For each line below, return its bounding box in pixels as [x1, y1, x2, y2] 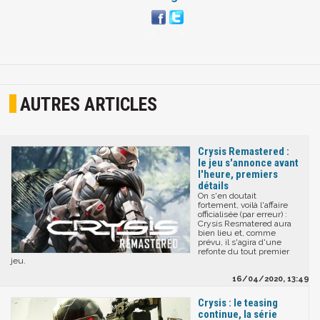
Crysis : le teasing [198, 296, 278, 309]
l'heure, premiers [198, 167, 278, 181]
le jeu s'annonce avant [198, 156, 299, 169]
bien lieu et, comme [198, 227, 276, 238]
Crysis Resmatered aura [198, 218, 291, 229]
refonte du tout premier [198, 246, 289, 256]
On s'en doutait [198, 190, 256, 201]
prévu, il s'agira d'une [198, 236, 281, 247]
